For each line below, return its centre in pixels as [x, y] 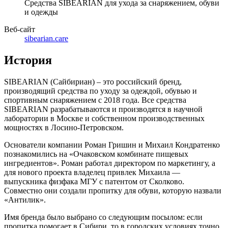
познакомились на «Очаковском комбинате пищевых [96, 154]
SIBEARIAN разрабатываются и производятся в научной [103, 109]
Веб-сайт [20, 29]
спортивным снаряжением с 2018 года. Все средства [95, 100]
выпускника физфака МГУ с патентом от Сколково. [94, 181]
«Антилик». [25, 199]
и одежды [41, 12]
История [28, 60]
